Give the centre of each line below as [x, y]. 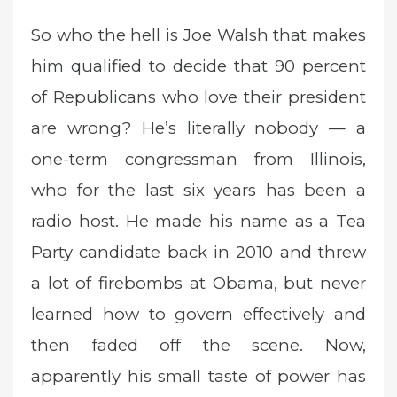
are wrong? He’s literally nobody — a [198, 128]
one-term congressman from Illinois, [198, 160]
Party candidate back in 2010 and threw [198, 253]
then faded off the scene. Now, [198, 346]
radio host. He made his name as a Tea [198, 222]
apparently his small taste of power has [198, 377]
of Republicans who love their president [198, 97]
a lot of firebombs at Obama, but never [198, 284]
